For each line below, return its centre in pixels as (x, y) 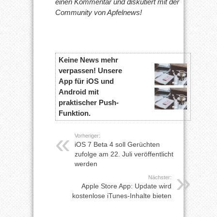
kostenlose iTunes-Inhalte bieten (122, 195)
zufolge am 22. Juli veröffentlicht (124, 154)
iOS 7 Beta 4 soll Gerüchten (117, 144)
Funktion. (74, 113)
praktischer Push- (88, 102)
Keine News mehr (88, 60)
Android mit (78, 92)
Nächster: (160, 177)
